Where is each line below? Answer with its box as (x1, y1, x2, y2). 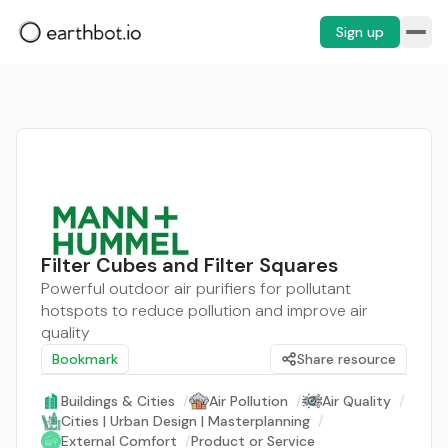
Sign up (336, 23, 384, 41)
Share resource (297, 350, 396, 368)
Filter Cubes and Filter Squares (41, 252, 338, 278)
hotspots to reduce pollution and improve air (41, 300, 368, 321)
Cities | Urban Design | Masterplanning (61, 412, 310, 430)
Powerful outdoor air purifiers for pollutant (41, 278, 351, 299)
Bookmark (52, 350, 118, 368)
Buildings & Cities (61, 392, 175, 410)
